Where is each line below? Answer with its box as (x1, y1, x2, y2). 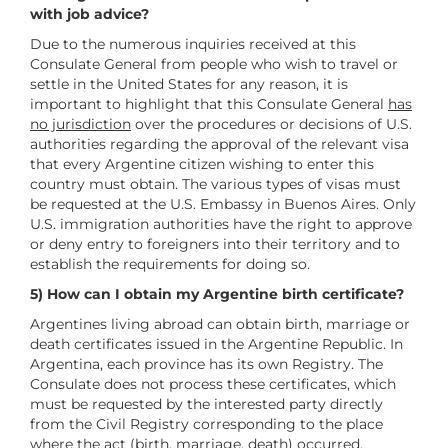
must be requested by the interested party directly (30, 394, 383, 413)
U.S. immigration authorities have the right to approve (30, 214, 412, 233)
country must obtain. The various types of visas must (30, 174, 401, 193)
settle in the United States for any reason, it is (30, 74, 348, 93)
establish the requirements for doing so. (30, 254, 310, 273)
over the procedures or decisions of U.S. (131, 114, 412, 133)
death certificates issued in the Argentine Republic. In (30, 334, 403, 353)
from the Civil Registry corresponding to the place (30, 414, 383, 433)
